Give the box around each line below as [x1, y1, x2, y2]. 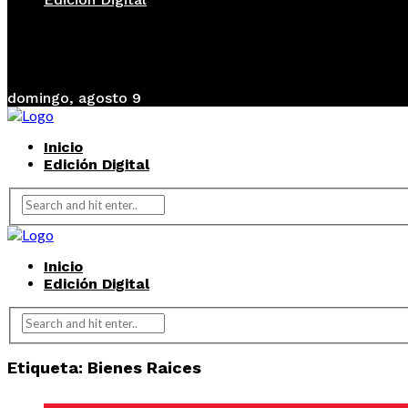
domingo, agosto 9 [7, 89, 141, 107]
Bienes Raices [87, 358, 201, 378]
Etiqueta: [7, 358, 87, 378]
